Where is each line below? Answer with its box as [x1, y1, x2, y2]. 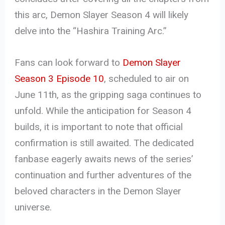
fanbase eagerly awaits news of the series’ [15, 153, 193, 165]
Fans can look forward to [15, 56, 123, 68]
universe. [15, 201, 52, 213]
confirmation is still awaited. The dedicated [15, 137, 194, 149]
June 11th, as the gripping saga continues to [15, 88, 202, 100]
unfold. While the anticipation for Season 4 [15, 104, 192, 117]
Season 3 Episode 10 [15, 72, 104, 84]
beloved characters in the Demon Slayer [15, 185, 182, 197]
